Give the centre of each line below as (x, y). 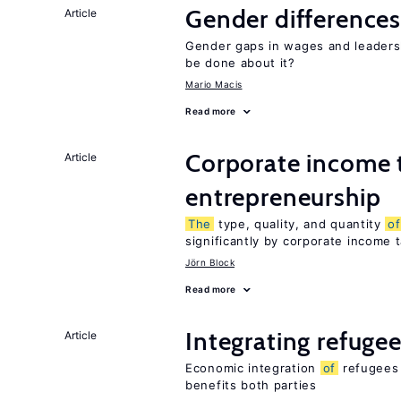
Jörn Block (210, 262)
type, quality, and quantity (300, 224)
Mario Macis (214, 84)
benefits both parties (251, 385)
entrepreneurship (283, 197)
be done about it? (240, 63)
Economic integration (253, 368)
